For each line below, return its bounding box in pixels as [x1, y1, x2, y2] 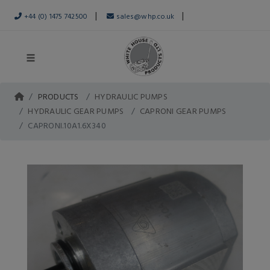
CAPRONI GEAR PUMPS [139, 104, 227, 117]
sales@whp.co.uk [114, 10, 175, 21]
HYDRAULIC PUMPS [95, 90, 168, 102]
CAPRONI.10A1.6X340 [28, 119, 106, 131]
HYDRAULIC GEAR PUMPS [28, 104, 124, 117]
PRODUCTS [37, 90, 79, 102]
